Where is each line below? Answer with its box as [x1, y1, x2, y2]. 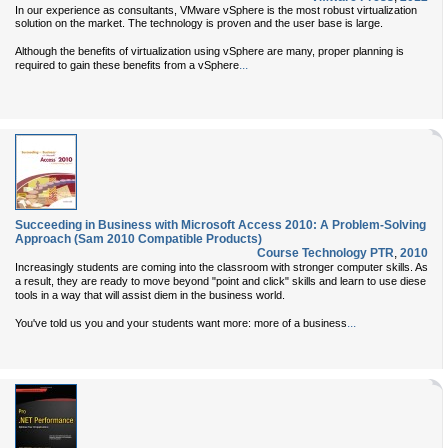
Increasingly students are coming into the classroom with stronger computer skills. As [15, 261, 428, 273]
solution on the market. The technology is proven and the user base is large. [15, 17, 383, 29]
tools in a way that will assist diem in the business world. [15, 289, 285, 301]
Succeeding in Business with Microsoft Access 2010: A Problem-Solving [15, 218, 426, 232]
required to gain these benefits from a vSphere [15, 59, 239, 71]
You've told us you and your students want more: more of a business [15, 317, 347, 329]
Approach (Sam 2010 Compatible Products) [15, 232, 262, 246]
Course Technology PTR [257, 246, 394, 260]
